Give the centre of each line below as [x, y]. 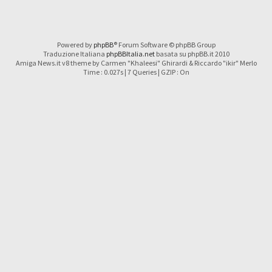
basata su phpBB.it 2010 [192, 54]
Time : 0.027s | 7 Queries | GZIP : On [136, 72]
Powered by [75, 45]
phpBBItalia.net [130, 54]
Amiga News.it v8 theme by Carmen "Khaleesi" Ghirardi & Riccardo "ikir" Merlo [136, 63]
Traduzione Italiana [74, 54]
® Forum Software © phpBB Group [164, 45]
